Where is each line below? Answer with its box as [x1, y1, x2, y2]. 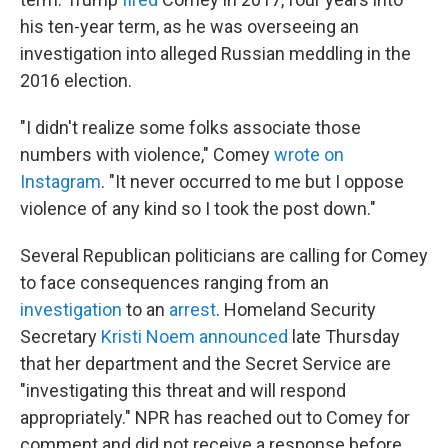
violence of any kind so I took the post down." [20, 198, 376, 219]
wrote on [274, 144, 344, 165]
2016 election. [20, 70, 132, 91]
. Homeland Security [216, 299, 376, 320]
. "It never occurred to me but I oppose [101, 171, 404, 192]
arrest [169, 299, 216, 320]
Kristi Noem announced [101, 326, 288, 347]
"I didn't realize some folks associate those [20, 117, 361, 138]
